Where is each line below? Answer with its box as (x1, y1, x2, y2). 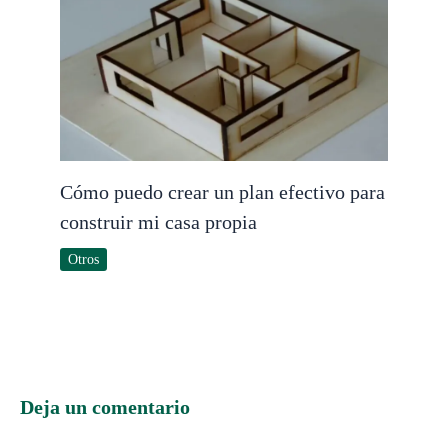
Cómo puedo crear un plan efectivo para (60, 181, 385, 204)
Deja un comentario (20, 396, 190, 419)
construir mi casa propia (60, 211, 257, 234)
